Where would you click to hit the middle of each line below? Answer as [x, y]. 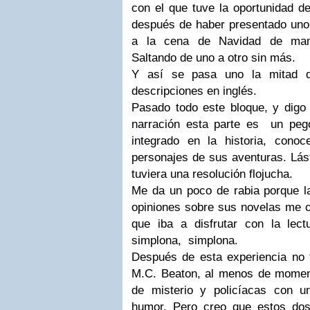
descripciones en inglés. [194, 91]
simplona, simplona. [185, 240]
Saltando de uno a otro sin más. [213, 58]
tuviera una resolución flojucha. [212, 174]
